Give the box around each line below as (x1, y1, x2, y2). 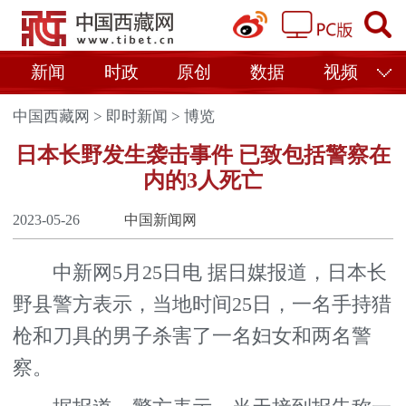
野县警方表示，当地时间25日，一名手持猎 (13, 293, 392, 315)
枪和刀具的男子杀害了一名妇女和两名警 (13, 324, 372, 347)
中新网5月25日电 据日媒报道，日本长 (13, 261, 388, 284)
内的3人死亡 (143, 169, 263, 193)
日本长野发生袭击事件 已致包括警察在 (15, 143, 391, 168)
